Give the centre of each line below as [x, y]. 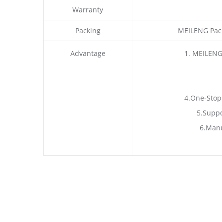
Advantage [88, 53]
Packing [88, 30]
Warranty [88, 9]
